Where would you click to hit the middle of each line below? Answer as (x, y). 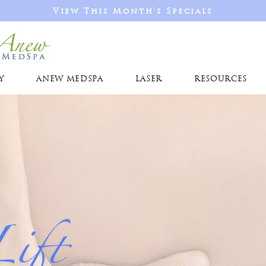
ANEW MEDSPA (70, 79)
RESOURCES (221, 79)
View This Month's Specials (133, 12)
